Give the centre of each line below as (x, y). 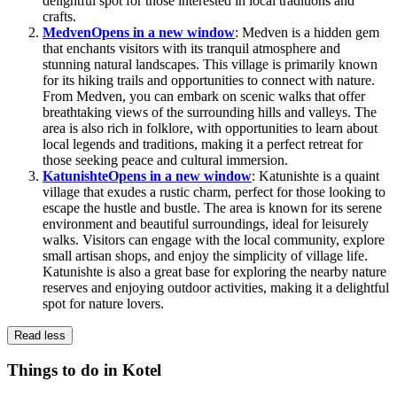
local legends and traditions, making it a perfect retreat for (202, 144)
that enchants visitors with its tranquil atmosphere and (191, 48)
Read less (40, 335)
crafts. (59, 16)
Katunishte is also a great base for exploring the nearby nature (214, 271)
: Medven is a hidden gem (307, 32)
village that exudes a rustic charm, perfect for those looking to (214, 191)
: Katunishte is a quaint (315, 175)
